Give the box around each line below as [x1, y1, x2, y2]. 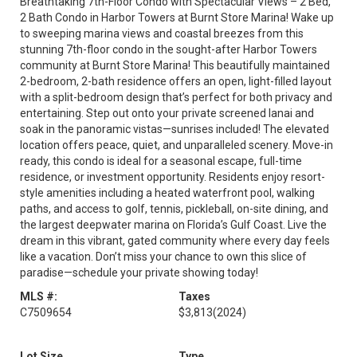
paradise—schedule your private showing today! [20, 266, 258, 279]
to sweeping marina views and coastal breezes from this [20, 27, 304, 40]
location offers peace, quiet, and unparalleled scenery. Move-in [20, 139, 333, 151]
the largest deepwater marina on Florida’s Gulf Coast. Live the [20, 218, 327, 231]
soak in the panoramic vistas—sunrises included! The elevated [20, 123, 329, 135]
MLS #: [20, 290, 57, 303]
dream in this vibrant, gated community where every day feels [20, 234, 330, 247]
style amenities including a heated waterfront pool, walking [20, 186, 315, 199]
